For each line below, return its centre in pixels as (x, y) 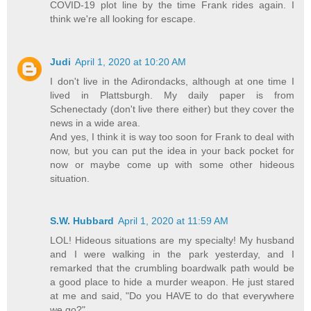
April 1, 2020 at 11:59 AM (174, 221)
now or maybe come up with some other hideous (172, 164)
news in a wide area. (95, 123)
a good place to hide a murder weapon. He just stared (172, 282)
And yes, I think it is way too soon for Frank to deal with (172, 136)
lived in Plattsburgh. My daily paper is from (172, 95)
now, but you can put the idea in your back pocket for (172, 150)
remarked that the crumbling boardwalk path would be (172, 268)
